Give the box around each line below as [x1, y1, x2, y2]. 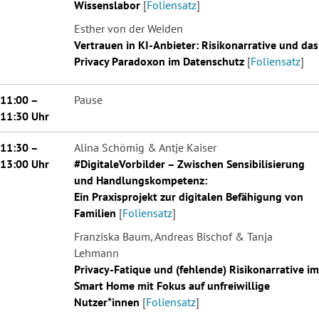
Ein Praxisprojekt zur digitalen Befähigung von [74, 189, 303, 204]
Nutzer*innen [74, 294, 140, 309]
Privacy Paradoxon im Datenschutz [74, 53, 244, 68]
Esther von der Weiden [74, 21, 183, 36]
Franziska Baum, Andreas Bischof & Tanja [74, 229, 273, 244]
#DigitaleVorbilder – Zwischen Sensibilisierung [74, 156, 305, 171]
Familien [74, 205, 119, 220]
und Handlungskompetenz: [74, 172, 207, 187]
